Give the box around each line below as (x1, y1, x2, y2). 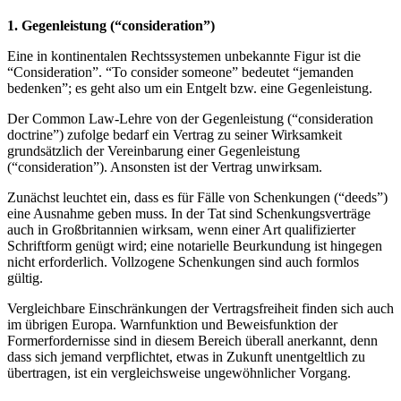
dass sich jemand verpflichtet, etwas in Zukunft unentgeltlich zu (7, 349, 365, 365)
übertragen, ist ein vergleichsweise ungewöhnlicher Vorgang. (7, 365, 351, 381)
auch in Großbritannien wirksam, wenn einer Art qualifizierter (7, 222, 355, 238)
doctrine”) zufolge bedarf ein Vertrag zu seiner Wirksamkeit (7, 127, 342, 143)
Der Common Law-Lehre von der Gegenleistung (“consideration (7, 111, 373, 127)
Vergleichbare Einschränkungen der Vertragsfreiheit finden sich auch (7, 301, 394, 317)
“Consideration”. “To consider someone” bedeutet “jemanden (7, 64, 354, 81)
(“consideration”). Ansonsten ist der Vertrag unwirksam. (7, 159, 322, 175)
